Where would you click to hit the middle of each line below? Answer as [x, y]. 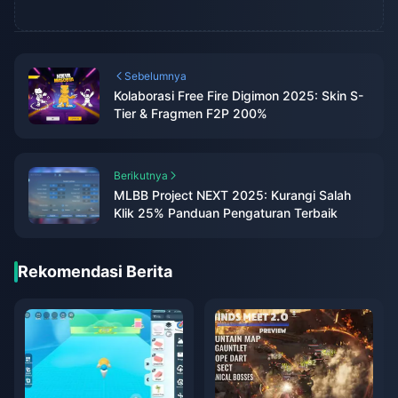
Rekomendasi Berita [95, 271]
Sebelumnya [155, 76]
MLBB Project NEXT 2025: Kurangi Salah [232, 195]
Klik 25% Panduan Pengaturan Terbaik [226, 212]
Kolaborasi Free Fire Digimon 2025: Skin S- [239, 95]
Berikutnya [141, 175]
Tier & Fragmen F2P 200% [191, 113]
